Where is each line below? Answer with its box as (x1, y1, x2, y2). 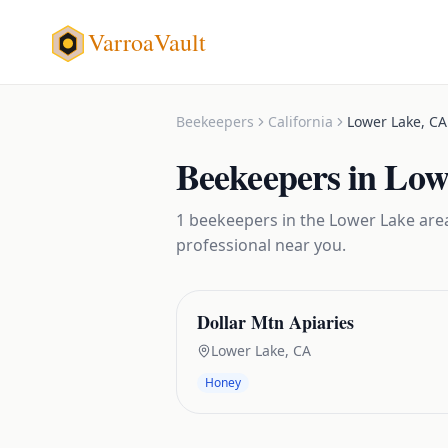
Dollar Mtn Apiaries (197, 309, 354, 335)
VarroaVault (88, 26, 206, 58)
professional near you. (176, 234, 346, 256)
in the (278, 209, 329, 231)
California (268, 112, 333, 131)
